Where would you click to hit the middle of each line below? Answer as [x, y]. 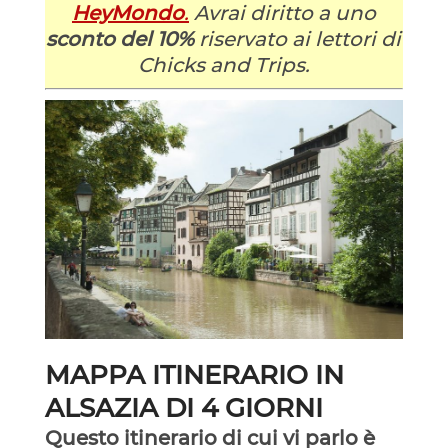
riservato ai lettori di [298, 38]
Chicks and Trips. [223, 64]
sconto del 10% [120, 38]
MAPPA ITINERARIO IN [194, 375]
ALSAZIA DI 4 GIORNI [183, 408]
